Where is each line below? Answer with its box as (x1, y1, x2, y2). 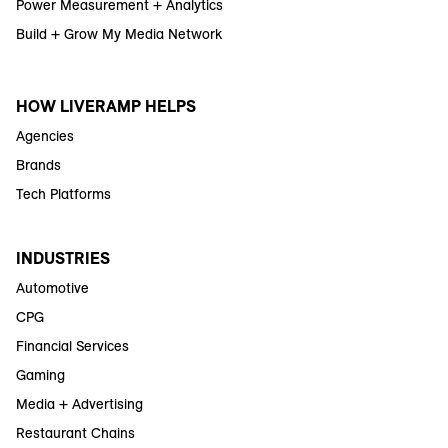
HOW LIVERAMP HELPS (16, 95, 196, 116)
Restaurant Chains (16, 423, 135, 442)
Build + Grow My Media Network (16, 24, 222, 43)
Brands (16, 155, 61, 174)
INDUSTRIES (16, 247, 110, 268)
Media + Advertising (16, 394, 143, 413)
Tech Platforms (16, 184, 111, 203)
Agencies (16, 126, 74, 145)
